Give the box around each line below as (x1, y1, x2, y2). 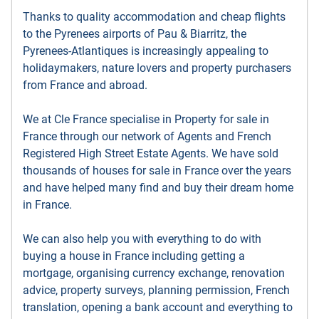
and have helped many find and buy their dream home (23, 181, 293, 195)
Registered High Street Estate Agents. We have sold (23, 147, 278, 161)
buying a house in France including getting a (23, 249, 245, 263)
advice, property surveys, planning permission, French (23, 283, 290, 298)
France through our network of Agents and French (23, 130, 271, 144)
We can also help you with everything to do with (23, 232, 261, 246)
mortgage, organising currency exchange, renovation (23, 266, 285, 281)
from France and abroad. (23, 78, 147, 93)
